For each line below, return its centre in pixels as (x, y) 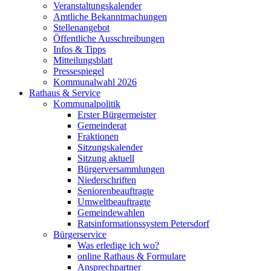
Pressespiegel (79, 71)
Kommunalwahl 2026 (95, 82)
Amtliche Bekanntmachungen (110, 17)
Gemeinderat (102, 126)
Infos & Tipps (80, 50)
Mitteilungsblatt (83, 60)
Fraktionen (98, 137)
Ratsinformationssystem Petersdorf (143, 224)
